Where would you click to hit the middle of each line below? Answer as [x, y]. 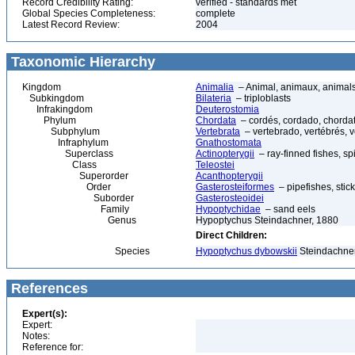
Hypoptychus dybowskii [246, 251]
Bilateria [214, 98]
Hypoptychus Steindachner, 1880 [267, 220]
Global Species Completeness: [89, 13]
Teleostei [215, 165]
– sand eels [288, 209]
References [48, 288]
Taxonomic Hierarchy [81, 62]
